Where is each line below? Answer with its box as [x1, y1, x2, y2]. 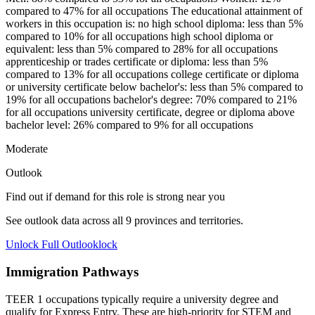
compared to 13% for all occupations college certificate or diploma [6, 68, 299, 81]
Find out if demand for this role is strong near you [6, 191, 225, 203]
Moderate [6, 143, 48, 155]
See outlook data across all [6, 214, 126, 227]
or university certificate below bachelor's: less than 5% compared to [6, 81, 303, 94]
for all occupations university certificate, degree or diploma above [6, 106, 295, 119]
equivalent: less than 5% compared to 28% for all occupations [6, 43, 278, 56]
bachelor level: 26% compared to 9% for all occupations [6, 119, 253, 131]
